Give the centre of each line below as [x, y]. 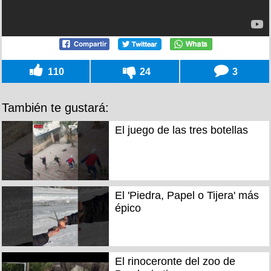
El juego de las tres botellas [181, 130]
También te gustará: [55, 107]
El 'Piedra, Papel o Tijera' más [187, 196]
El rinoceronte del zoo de [175, 261]
